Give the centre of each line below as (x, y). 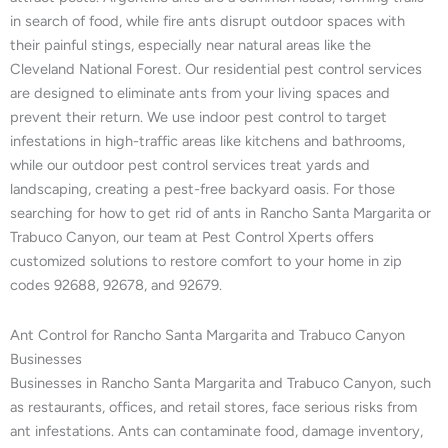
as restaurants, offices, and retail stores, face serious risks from (213, 406)
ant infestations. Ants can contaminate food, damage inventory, (216, 430)
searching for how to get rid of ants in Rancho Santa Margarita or (220, 213)
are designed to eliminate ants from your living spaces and (200, 93)
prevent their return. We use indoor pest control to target (198, 117)
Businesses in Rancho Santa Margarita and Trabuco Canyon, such (220, 382)
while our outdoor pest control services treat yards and (190, 165)
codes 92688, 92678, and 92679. (116, 285)
